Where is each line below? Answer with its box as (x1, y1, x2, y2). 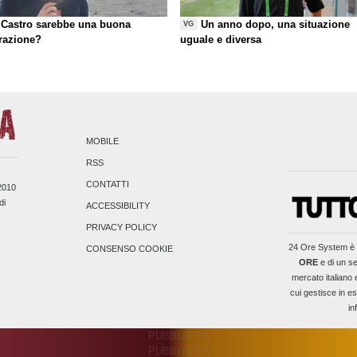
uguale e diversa (180, 33, 261, 45)
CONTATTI (86, 178, 130, 189)
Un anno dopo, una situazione (201, 18, 351, 30)
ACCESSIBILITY (86, 200, 151, 210)
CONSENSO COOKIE (86, 243, 174, 253)
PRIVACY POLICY (86, 222, 158, 232)
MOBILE (86, 135, 120, 146)
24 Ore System (288, 242, 347, 253)
